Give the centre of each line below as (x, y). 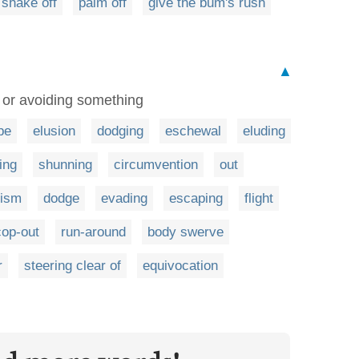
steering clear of (73, 265)
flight (259, 198)
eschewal (193, 131)
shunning (65, 164)
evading (124, 198)
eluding (264, 131)
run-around (93, 232)
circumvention (156, 164)
